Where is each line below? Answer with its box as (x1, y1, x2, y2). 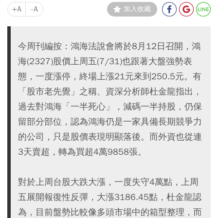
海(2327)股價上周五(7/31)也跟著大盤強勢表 (18, 55, 192, 67)
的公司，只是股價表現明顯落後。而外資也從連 (18, 131, 202, 143)
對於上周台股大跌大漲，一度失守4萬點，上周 (18, 176, 199, 188)
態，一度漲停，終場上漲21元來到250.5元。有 (18, 71, 201, 82)
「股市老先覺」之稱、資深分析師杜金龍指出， (18, 86, 202, 97)
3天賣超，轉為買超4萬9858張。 (18, 146, 146, 158)
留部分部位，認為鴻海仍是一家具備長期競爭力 (18, 116, 202, 127)
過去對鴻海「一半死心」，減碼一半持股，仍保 (18, 101, 202, 112)
